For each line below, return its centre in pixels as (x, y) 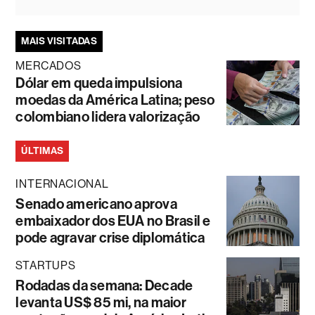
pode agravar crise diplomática (110, 237)
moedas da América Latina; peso (115, 99)
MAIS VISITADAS (59, 41)
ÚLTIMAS (43, 150)
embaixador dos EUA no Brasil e (113, 220)
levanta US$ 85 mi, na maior (101, 302)
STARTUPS (46, 265)
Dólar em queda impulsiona (99, 83)
